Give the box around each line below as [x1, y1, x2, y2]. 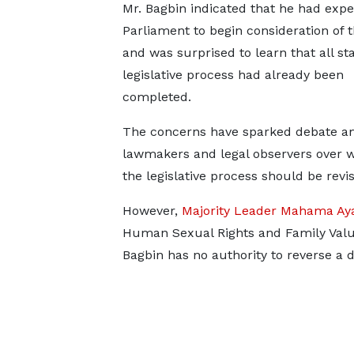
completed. [122, 89, 191, 104]
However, [122, 203, 182, 218]
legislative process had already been [122, 67, 344, 82]
